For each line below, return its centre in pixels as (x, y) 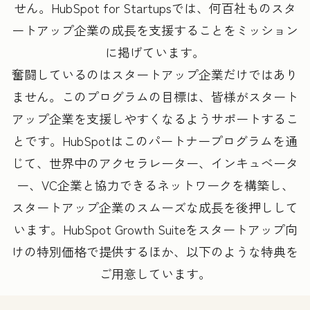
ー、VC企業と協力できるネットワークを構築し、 (155, 185)
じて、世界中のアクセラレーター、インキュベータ (155, 163)
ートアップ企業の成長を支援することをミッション (155, 30)
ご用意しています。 (155, 274)
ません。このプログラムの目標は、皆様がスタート (155, 97)
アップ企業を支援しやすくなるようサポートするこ (155, 119)
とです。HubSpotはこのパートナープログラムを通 (155, 141)
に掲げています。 (155, 52)
